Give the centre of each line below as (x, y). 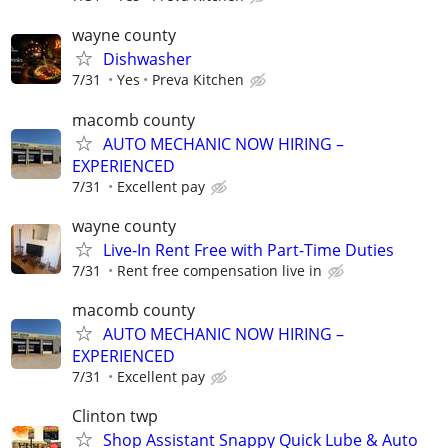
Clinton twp (115, 416)
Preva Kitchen (198, 80)
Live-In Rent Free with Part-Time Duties (248, 249)
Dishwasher (147, 59)
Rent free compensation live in (219, 270)
